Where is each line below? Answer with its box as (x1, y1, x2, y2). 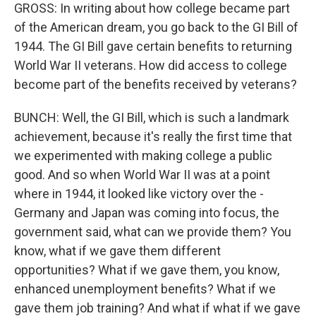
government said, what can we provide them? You (14, 224, 291, 239)
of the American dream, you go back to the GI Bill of (14, 20, 298, 35)
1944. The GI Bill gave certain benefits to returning (14, 39, 292, 54)
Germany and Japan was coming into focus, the (14, 205, 279, 220)
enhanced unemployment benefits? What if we (14, 281, 276, 296)
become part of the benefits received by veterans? (14, 77, 297, 92)
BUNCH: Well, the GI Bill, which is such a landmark (14, 110, 289, 125)
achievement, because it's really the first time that (14, 129, 292, 144)
